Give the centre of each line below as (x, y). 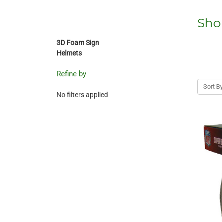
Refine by (71, 74)
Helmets (69, 53)
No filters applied (82, 95)
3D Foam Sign (78, 43)
